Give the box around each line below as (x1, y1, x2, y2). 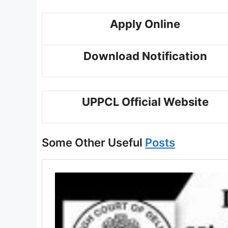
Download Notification (83, 49, 207, 63)
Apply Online (110, 17, 180, 31)
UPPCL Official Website (81, 95, 209, 108)
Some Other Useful (42, 136, 145, 150)
